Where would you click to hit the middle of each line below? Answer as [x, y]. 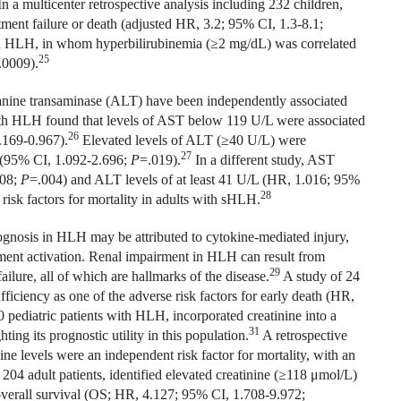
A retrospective [303, 335]
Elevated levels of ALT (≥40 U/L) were [192, 140]
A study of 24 [320, 276]
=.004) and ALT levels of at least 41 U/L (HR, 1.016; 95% [194, 179]
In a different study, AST [263, 160]
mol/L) [337, 375]
